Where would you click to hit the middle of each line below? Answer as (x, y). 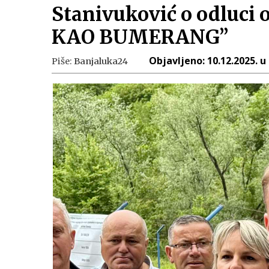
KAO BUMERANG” (140, 37)
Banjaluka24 (101, 61)
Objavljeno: (178, 61)
